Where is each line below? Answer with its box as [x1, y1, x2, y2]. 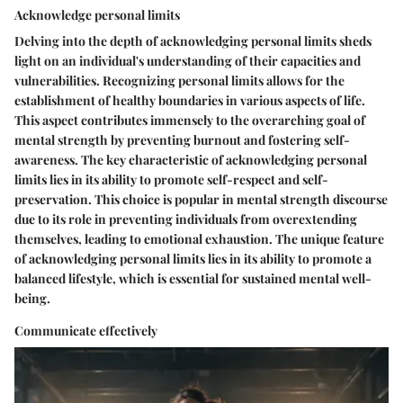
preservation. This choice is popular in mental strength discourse [14, 190, 388, 208]
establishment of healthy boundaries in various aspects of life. [14, 91, 365, 109]
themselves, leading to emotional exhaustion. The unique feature [14, 229, 384, 247]
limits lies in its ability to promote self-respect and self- [14, 170, 328, 188]
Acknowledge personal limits [14, 5, 180, 23]
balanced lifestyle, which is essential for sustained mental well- [14, 269, 372, 287]
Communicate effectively [14, 321, 157, 339]
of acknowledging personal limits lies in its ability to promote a [14, 249, 372, 267]
